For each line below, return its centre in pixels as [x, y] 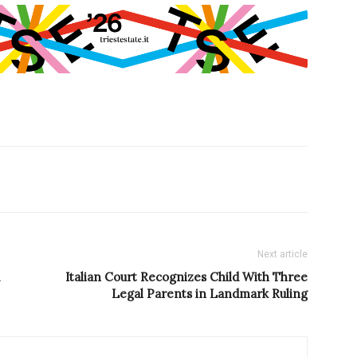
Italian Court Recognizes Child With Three [186, 277]
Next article [282, 255]
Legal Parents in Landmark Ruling [210, 294]
